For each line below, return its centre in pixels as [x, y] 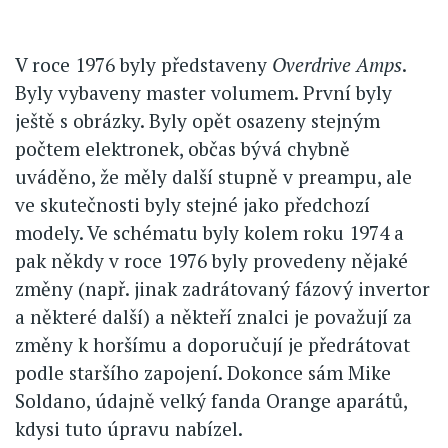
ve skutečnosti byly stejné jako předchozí [192, 204]
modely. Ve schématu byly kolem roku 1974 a [209, 232]
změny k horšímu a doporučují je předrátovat [212, 344]
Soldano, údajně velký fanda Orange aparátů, [211, 400]
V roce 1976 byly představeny [143, 64]
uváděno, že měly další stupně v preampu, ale [213, 176]
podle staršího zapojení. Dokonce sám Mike [203, 372]
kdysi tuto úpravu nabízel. [129, 428]
